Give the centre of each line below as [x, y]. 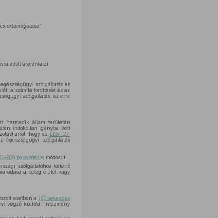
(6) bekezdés [54, 198]
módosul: [55, 157]
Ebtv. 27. [60, 134]
